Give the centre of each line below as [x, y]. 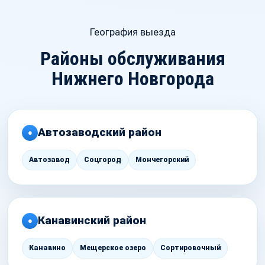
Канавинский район [92, 221]
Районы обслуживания [132, 59]
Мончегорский [162, 160]
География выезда [132, 32]
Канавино [47, 248]
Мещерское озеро [113, 248]
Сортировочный [190, 248]
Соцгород [103, 160]
